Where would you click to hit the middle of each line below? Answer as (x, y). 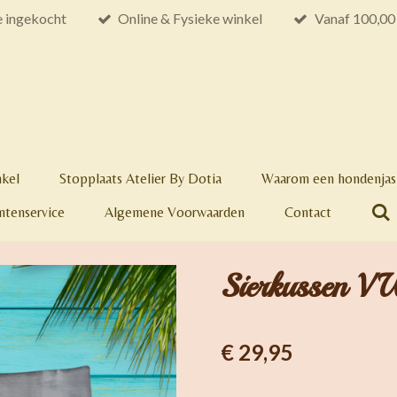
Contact (308, 212)
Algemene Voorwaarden (175, 212)
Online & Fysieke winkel (191, 19)
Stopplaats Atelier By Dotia (141, 178)
